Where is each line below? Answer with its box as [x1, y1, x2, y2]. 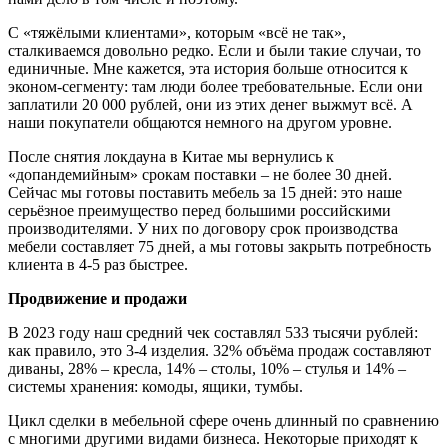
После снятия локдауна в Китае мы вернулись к [8, 148, 334, 165]
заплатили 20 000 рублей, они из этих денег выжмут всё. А [8, 96, 413, 113]
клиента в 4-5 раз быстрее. [8, 256, 192, 273]
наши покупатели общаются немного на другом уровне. [8, 114, 392, 131]
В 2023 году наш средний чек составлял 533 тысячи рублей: [8, 324, 418, 341]
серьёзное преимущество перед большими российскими [8, 202, 391, 219]
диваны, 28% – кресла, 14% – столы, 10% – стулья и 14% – [8, 360, 406, 377]
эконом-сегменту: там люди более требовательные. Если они [8, 78, 423, 95]
